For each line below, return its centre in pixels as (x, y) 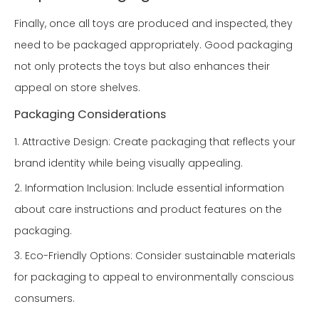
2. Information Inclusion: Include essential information (149, 188)
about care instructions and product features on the (148, 210)
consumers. (45, 299)
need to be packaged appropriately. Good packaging (153, 45)
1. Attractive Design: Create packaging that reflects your (155, 142)
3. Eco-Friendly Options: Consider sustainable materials (155, 256)
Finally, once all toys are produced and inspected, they (153, 24)
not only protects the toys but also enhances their (142, 67)
